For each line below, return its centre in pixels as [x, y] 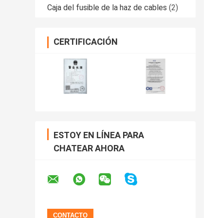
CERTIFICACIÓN [86, 42]
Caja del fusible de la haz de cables [107, 8]
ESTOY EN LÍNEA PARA [99, 135]
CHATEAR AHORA [89, 148]
